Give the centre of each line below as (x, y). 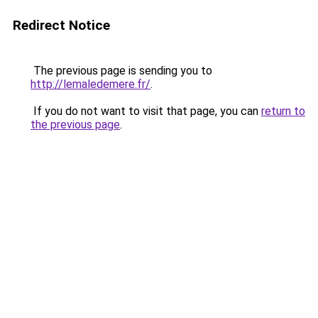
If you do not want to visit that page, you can (146, 111)
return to (283, 111)
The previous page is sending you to (121, 71)
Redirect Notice (61, 25)
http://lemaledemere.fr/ (91, 84)
